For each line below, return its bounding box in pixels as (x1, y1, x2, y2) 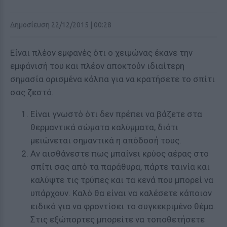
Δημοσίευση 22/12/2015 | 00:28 (10, 21, 111, 29)
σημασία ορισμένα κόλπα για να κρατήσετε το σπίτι (10, 74, 215, 84)
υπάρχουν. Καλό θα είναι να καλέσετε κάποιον (30, 188, 212, 198)
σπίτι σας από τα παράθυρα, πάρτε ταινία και (30, 162, 210, 172)
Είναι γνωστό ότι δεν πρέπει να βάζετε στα (30, 109, 202, 119)
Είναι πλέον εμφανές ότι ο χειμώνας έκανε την (10, 48, 193, 58)
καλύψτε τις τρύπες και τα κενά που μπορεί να (30, 175, 213, 185)
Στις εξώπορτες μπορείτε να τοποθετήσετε (30, 214, 205, 224)
